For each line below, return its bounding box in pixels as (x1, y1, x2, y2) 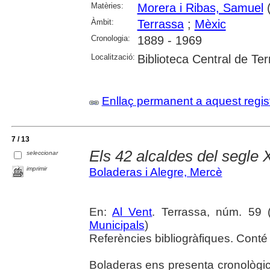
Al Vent (112, 205, 152, 218)
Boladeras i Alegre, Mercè (89, 165, 222, 178)
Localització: (90, 52, 135, 61)
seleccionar (27, 149, 58, 157)
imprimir (27, 165, 48, 172)
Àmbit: (90, 17, 114, 27)
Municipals (89, 218, 145, 231)
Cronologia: (90, 33, 130, 43)
